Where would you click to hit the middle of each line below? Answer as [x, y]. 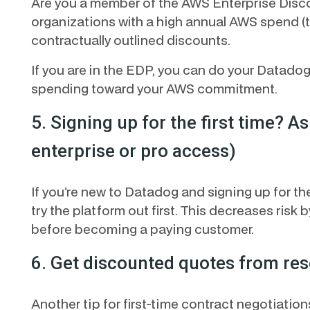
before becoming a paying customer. [144, 229]
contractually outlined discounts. [130, 40]
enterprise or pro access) [133, 151]
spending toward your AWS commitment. [154, 88]
